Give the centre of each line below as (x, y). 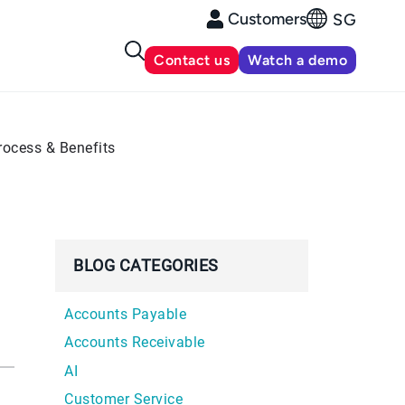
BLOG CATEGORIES (146, 265)
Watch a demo (298, 60)
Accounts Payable (125, 314)
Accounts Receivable (135, 342)
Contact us (192, 60)
